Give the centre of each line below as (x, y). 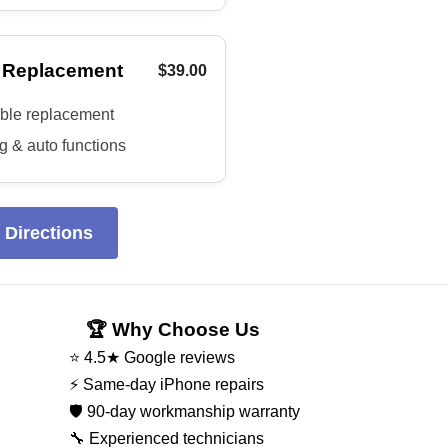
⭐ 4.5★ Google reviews (152, 357)
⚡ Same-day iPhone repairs (167, 384)
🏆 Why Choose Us (172, 329)
